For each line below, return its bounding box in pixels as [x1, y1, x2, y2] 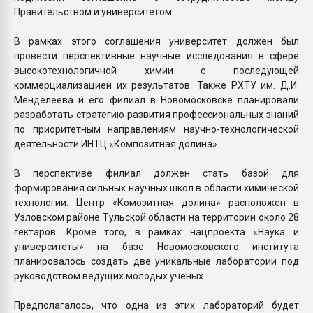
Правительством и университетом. [14, 6, 174, 17]
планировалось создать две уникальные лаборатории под [14, 255, 299, 267]
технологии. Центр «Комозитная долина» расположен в [14, 196, 299, 208]
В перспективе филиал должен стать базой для [14, 167, 299, 179]
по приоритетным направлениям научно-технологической [14, 123, 299, 135]
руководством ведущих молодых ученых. [14, 270, 205, 282]
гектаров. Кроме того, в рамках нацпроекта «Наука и [14, 226, 299, 238]
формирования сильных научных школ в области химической [14, 182, 299, 194]
